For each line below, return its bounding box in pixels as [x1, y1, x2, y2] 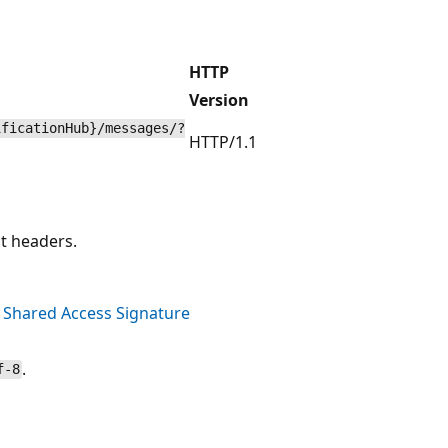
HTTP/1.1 [189, 130, 257, 153]
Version [189, 88, 249, 111]
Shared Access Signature [3, 301, 190, 324]
